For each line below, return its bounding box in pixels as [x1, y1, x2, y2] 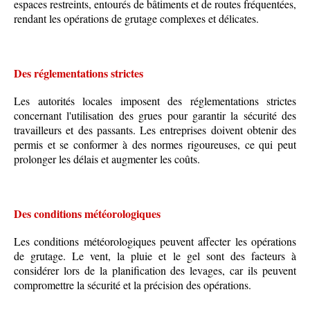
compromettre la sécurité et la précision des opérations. [14, 277, 251, 293]
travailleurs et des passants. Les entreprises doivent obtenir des [14, 122, 296, 138]
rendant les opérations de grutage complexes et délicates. [14, 11, 259, 26]
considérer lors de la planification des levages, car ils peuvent [14, 263, 296, 278]
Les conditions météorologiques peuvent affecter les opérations [14, 234, 296, 249]
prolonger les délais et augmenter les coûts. [14, 152, 200, 167]
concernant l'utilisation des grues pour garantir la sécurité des [14, 108, 296, 123]
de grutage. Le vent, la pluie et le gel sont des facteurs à [14, 248, 296, 264]
